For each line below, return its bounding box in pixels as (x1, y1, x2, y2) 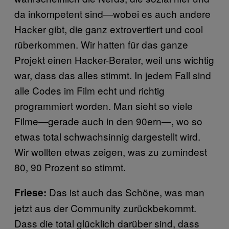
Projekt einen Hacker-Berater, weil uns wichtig (14, 52, 214, 66)
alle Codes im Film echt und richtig (14, 83, 165, 97)
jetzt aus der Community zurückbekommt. (14, 200, 196, 215)
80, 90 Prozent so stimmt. (14, 159, 126, 174)
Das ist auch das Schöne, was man (49, 185, 204, 199)
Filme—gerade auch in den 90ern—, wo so (14, 113, 202, 128)
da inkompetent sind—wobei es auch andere (14, 6, 211, 20)
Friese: (14, 185, 49, 199)
